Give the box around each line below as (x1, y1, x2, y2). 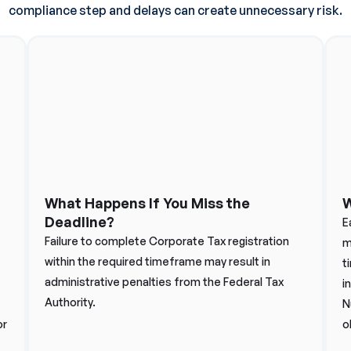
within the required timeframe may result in (45, 255, 270, 268)
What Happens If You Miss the (45, 194, 250, 212)
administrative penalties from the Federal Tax (45, 275, 284, 288)
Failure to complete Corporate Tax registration (45, 234, 289, 248)
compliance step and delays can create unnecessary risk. (9, 2, 342, 18)
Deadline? (45, 213, 114, 230)
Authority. (45, 295, 96, 309)
